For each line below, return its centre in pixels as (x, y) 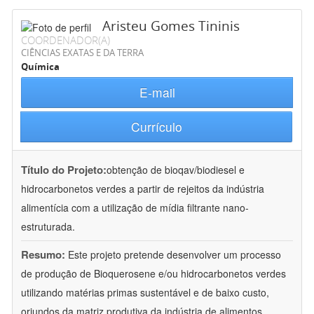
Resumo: (43, 255)
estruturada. (48, 227)
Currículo (156, 127)
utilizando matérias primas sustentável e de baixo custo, (145, 293)
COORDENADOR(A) (66, 40)
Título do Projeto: (64, 170)
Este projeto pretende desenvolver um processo (175, 255)
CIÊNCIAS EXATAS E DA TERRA (82, 53)
